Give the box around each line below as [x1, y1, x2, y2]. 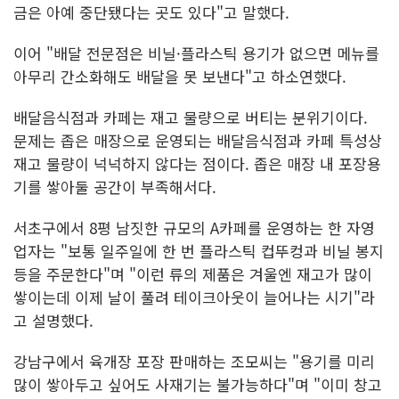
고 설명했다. [13, 308, 94, 331]
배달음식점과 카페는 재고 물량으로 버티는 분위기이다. [13, 105, 368, 128]
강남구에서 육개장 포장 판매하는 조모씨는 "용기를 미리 [13, 349, 375, 372]
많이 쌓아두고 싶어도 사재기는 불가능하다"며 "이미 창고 [13, 372, 382, 395]
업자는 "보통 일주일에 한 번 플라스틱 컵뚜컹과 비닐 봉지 [13, 239, 384, 262]
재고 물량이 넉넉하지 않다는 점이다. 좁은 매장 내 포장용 [13, 151, 381, 175]
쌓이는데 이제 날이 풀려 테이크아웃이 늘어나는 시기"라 [13, 285, 375, 308]
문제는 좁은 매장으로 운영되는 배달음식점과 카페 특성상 [13, 128, 382, 151]
